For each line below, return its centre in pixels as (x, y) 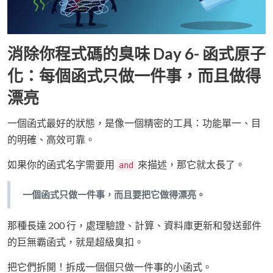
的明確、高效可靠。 (51, 139)
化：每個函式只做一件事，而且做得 (134, 75)
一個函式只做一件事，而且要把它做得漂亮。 (114, 194)
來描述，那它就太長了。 (190, 164)
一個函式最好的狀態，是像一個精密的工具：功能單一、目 (134, 122)
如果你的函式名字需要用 (62, 164)
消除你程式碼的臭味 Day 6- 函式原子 (136, 53)
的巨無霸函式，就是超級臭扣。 (76, 241)
